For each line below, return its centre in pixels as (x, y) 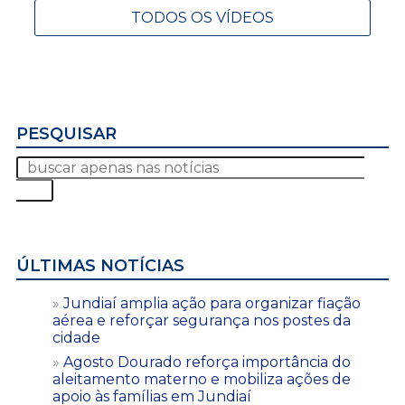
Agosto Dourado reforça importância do (207, 362)
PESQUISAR (66, 133)
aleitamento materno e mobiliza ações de (202, 379)
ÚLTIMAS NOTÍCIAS (100, 265)
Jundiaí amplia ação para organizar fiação (212, 303)
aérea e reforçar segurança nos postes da (202, 320)
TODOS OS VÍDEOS (202, 17)
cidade (76, 337)
